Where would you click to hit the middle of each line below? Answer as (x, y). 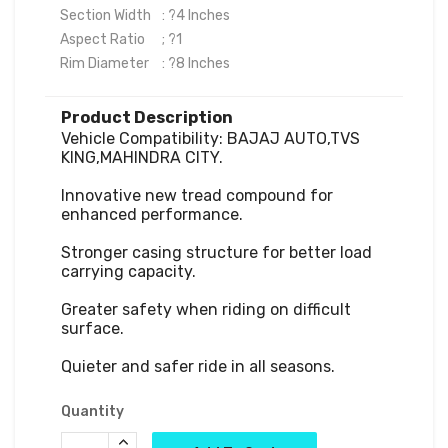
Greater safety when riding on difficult (206, 309)
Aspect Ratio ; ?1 (102, 39)
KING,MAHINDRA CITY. (142, 157)
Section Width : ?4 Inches (105, 15)
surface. (92, 328)
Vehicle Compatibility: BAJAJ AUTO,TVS (210, 138)
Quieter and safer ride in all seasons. (198, 366)
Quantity (92, 411)
